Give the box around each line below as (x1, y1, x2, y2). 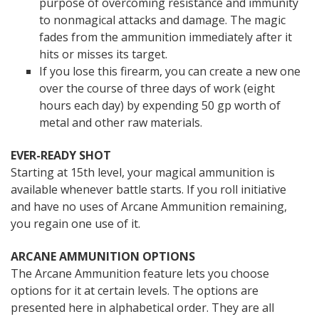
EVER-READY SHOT (11, 147, 111, 164)
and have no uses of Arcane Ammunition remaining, (11, 199, 287, 215)
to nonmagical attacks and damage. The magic (39, 12, 286, 28)
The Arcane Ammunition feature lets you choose (11, 266, 269, 282)
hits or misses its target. (39, 46, 167, 63)
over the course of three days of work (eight (39, 80, 275, 97)
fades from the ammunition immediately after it (39, 29, 292, 46)
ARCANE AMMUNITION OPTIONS (11, 249, 195, 265)
